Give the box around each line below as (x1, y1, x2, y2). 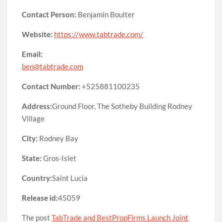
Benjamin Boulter (76, 10, 135, 19)
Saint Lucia (52, 173, 88, 183)
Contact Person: (22, 10, 77, 19)
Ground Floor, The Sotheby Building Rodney (52, 102, 193, 111)
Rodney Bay (38, 134, 79, 143)
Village (22, 114, 45, 123)
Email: (22, 50, 43, 59)
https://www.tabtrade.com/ (54, 30, 144, 39)
